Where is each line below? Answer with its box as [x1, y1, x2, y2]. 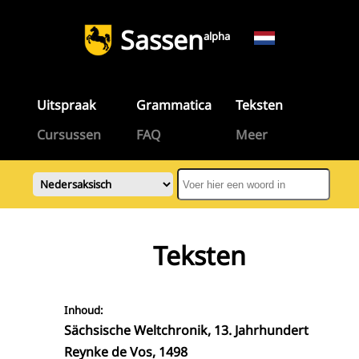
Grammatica [135, 96, 212, 114]
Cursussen [36, 126, 101, 143]
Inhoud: [64, 303, 103, 317]
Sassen [120, 22, 204, 57]
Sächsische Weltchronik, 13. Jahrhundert [64, 321, 309, 339]
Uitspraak [36, 96, 96, 114]
